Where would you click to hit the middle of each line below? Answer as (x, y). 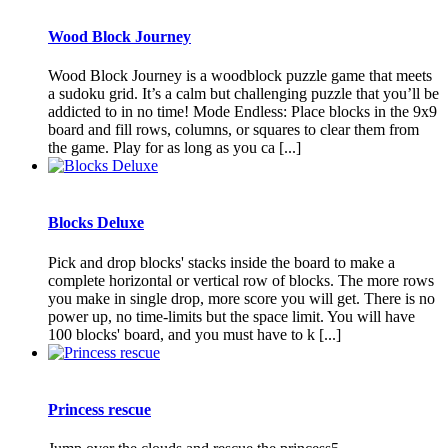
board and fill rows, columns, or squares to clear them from (233, 130)
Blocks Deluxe (96, 223)
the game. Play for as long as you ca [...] (174, 148)
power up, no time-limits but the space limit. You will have (231, 316)
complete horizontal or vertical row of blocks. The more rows (241, 280)
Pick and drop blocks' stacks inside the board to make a (221, 262)
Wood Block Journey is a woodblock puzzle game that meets (240, 76)
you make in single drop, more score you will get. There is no (241, 298)
